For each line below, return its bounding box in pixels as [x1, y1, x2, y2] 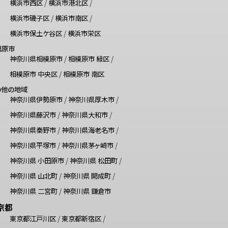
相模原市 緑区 [68, 53, 109, 64]
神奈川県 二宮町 [9, 185, 58, 196]
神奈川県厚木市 [68, 94, 115, 104]
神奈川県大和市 [61, 109, 108, 120]
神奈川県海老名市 [61, 124, 115, 135]
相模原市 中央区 [9, 68, 58, 79]
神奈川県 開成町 [63, 170, 111, 181]
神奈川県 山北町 [9, 170, 58, 181]
